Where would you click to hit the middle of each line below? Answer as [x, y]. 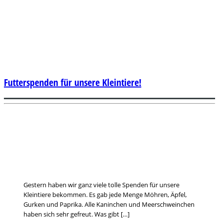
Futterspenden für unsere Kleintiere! [73, 82]
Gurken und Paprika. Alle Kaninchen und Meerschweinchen [109, 204]
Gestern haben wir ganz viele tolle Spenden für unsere [101, 185]
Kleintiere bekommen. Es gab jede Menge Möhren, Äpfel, [105, 194]
